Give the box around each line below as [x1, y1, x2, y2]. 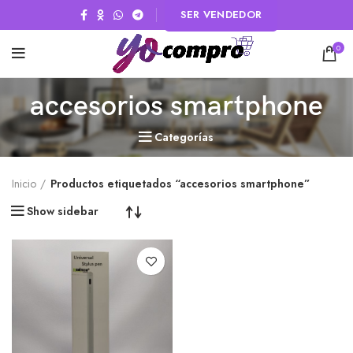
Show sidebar [27, 203, 98, 219]
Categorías [154, 129, 214, 145]
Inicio [12, 176, 36, 191]
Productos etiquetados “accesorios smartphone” [50, 176, 310, 191]
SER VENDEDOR [180, 7, 262, 22]
